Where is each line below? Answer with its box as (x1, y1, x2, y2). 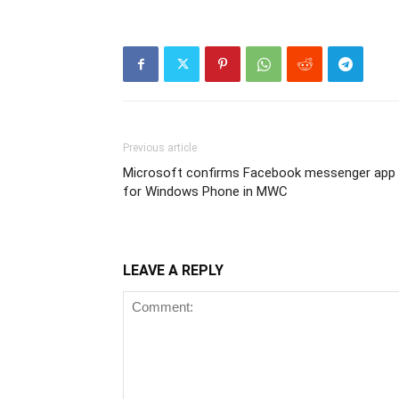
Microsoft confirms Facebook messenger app (123, 165, 395, 181)
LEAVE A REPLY (123, 262, 224, 279)
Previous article (123, 142, 197, 154)
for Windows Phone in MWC (123, 183, 288, 199)
